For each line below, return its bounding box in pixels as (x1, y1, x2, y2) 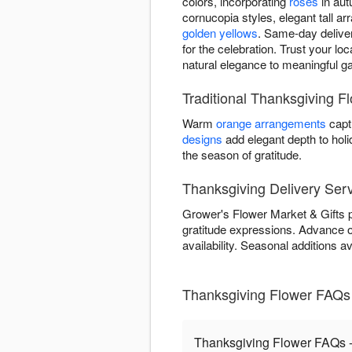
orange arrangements (216, 115, 326, 132)
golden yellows (182, 24, 258, 42)
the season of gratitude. (182, 146, 302, 163)
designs (182, 130, 222, 148)
